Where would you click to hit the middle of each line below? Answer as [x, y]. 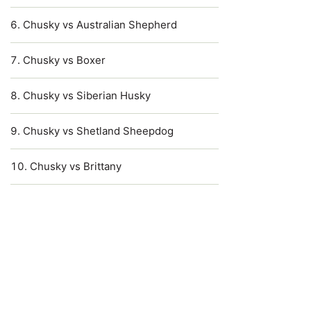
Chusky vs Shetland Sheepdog [98, 131]
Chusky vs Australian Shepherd [100, 25]
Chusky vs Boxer [64, 60]
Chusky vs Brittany [76, 166]
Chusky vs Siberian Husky [87, 95]
